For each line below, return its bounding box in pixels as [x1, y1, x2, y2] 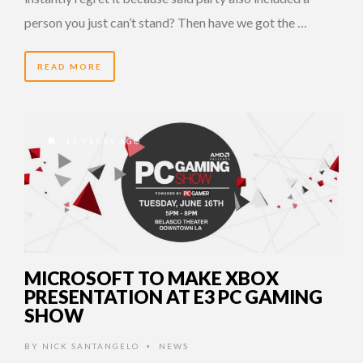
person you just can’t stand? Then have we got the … [24, 14, 307, 30]
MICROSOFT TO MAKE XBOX [24, 267, 279, 290]
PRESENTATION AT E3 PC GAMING [24, 285, 322, 309]
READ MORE [37, 61, 102, 71]
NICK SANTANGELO [42, 341, 139, 352]
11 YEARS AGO [62, 135, 141, 146]
